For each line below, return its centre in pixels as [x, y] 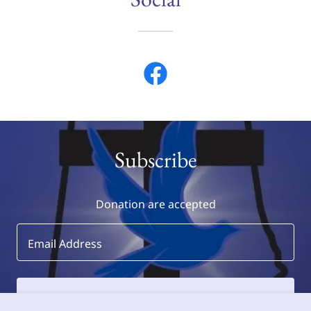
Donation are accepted [155, 204]
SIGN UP [155, 297]
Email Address [65, 243]
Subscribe [155, 159]
